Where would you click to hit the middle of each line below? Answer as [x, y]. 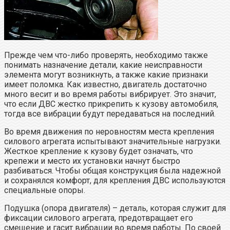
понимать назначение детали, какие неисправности [103, 65]
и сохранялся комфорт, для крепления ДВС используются [115, 180]
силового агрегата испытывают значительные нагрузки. [113, 141]
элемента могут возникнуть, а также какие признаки [106, 74]
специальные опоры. [45, 190]
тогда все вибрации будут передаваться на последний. [110, 113]
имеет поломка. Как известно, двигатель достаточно [106, 84]
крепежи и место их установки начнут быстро [92, 161]
